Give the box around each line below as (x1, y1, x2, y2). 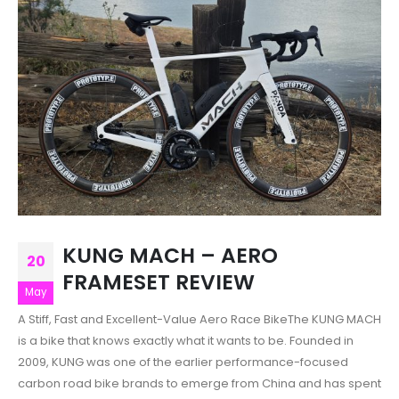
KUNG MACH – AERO (62, 240, 278, 270)
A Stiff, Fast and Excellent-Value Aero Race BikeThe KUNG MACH (18, 310, 381, 328)
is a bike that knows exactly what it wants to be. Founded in (18, 331, 354, 349)
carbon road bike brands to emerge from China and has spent (18, 374, 381, 392)
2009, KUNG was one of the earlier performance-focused (18, 353, 348, 370)
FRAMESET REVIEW (62, 266, 255, 297)
